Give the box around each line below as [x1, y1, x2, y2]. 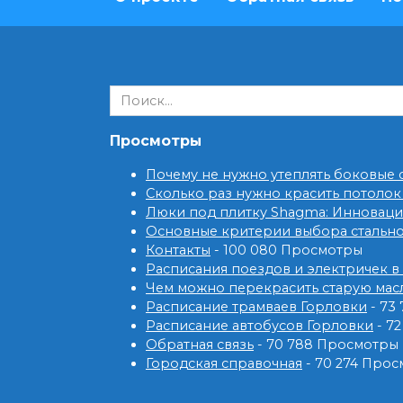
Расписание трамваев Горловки [146, 299, 367, 315]
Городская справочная [146, 355, 302, 372]
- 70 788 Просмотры [254, 336, 399, 353]
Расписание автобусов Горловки [146, 318, 373, 334]
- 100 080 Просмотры [210, 242, 363, 258]
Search [109, 85, 154, 103]
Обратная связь [146, 336, 254, 353]
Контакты [146, 242, 210, 258]
